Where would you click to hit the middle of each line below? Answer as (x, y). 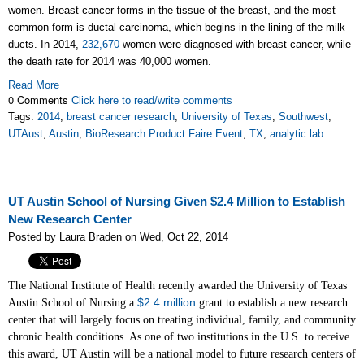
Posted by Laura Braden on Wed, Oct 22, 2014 (118, 237)
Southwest (303, 117)
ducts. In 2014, (45, 44)
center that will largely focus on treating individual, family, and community (182, 320)
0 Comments (40, 100)
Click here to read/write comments (152, 100)
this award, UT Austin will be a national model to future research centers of (182, 354)
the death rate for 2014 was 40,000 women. (110, 61)
